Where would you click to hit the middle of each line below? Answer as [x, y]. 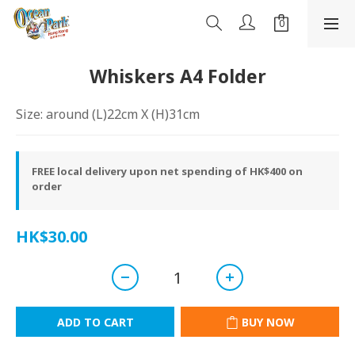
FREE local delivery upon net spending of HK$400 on [167, 171]
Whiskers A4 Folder [177, 76]
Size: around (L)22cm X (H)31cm [108, 114]
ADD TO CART [95, 322]
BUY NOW [268, 322]
